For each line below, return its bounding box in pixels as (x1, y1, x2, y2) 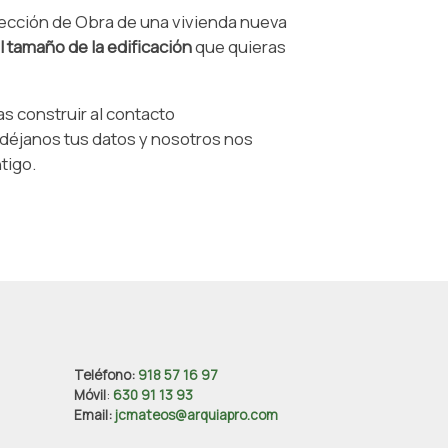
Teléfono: (73, 365, 138, 384)
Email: (73, 405, 115, 424)
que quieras (191, 35, 286, 59)
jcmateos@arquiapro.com (114, 405, 278, 424)
